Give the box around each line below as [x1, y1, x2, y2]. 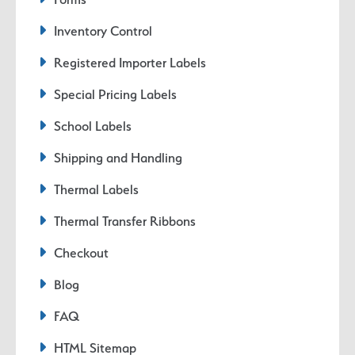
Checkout [54, 245, 109, 261]
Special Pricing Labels [54, 86, 177, 103]
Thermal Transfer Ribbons [54, 213, 197, 230]
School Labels [54, 118, 132, 135]
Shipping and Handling [54, 150, 183, 166]
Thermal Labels [54, 181, 139, 198]
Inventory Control [54, 23, 153, 40]
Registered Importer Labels [54, 55, 207, 71]
